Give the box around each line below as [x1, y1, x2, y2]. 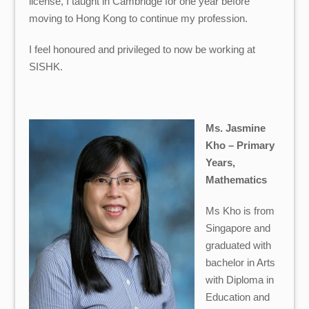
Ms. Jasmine [205, 122, 266, 134]
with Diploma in [205, 274, 274, 286]
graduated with [205, 239, 271, 252]
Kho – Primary [205, 139, 275, 152]
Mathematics [205, 174, 267, 186]
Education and [205, 291, 270, 303]
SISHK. [29, 60, 63, 72]
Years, [205, 157, 235, 169]
